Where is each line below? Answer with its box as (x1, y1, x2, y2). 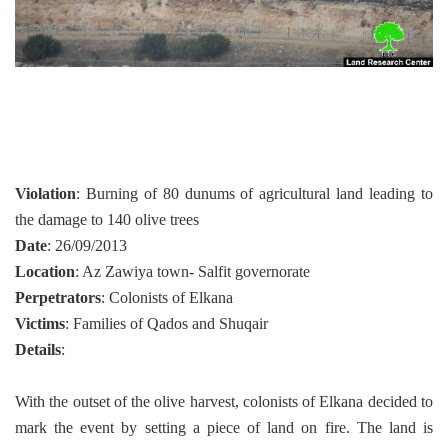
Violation (15, 185, 76, 203)
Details (15, 341, 61, 359)
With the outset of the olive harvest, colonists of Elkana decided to (15, 393, 433, 411)
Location (15, 263, 75, 281)
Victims (15, 315, 65, 333)
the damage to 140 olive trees (15, 211, 199, 229)
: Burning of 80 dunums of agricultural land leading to (76, 185, 433, 203)
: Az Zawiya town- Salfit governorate (75, 263, 310, 281)
